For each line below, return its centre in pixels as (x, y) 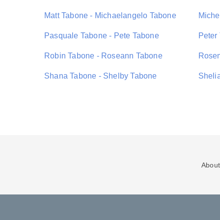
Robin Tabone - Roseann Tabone (103, 56)
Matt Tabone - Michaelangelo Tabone (110, 15)
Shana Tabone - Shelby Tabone (101, 76)
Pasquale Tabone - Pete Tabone (102, 36)
